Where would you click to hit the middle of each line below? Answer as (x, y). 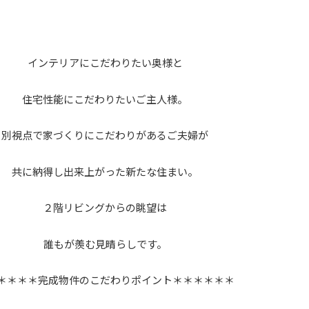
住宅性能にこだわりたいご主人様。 (105, 99)
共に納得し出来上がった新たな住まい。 (105, 171)
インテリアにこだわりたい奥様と (105, 63)
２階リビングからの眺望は (105, 208)
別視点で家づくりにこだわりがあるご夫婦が (105, 135)
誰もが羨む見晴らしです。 (105, 243)
